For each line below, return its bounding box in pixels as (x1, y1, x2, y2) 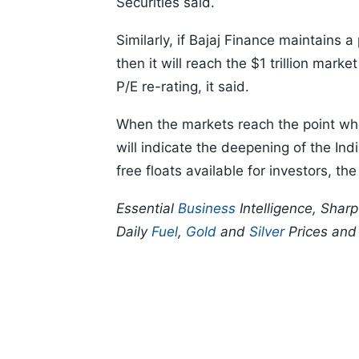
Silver (249, 224, 284, 240)
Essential (116, 200, 178, 217)
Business (178, 200, 236, 217)
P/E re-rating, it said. (116, 79, 249, 95)
